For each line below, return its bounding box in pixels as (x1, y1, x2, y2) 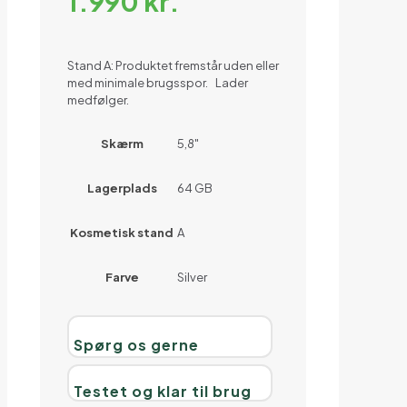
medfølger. (67, 93, 129, 108)
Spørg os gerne (74, 335, 199, 355)
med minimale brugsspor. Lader (67, 75, 248, 91)
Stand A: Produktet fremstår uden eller (67, 58, 279, 74)
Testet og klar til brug (74, 382, 252, 402)
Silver (177, 270, 207, 285)
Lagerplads (86, 181, 157, 196)
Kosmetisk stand (70, 225, 174, 241)
